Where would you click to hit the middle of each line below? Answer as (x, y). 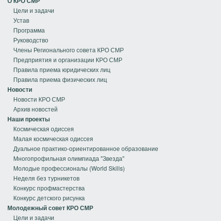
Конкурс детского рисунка (49, 198)
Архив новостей (36, 109)
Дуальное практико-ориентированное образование (86, 148)
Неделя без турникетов (46, 178)
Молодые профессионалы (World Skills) (69, 168)
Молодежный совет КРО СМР (50, 208)
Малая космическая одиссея (53, 139)
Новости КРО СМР (39, 99)
